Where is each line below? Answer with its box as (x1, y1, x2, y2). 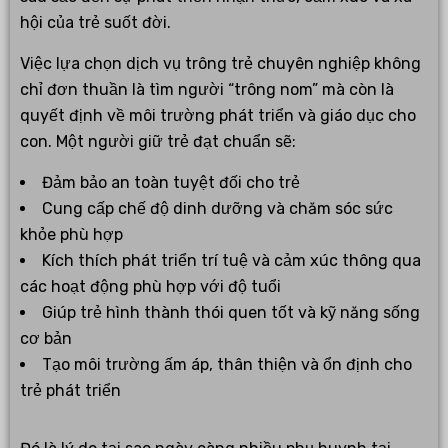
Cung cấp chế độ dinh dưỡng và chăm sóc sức (42, 199, 393, 219)
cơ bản (20, 329, 72, 349)
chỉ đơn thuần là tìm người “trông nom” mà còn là (20, 80, 394, 100)
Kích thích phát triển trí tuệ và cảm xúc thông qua (42, 251, 421, 271)
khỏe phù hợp (20, 225, 123, 245)
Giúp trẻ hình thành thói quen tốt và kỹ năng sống (42, 303, 420, 323)
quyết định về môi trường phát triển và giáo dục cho (20, 106, 416, 126)
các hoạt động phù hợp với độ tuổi (20, 277, 281, 297)
